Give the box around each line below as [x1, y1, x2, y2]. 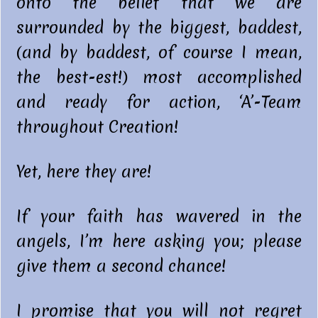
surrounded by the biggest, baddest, [16, 16, 302, 40]
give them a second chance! [16, 255, 226, 278]
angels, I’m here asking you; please [16, 230, 302, 253]
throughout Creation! [16, 116, 179, 139]
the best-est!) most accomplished [16, 66, 302, 89]
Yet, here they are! [16, 160, 152, 184]
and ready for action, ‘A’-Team [16, 91, 302, 114]
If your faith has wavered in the [16, 205, 302, 229]
